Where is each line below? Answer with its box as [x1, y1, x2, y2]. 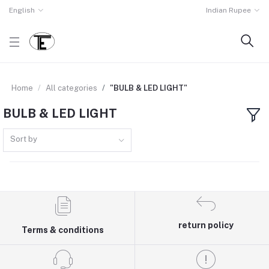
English [9, 6, 35, 14]
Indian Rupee [206, 6, 252, 14]
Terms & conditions [22, 225, 104, 235]
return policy [178, 220, 234, 230]
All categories [46, 83, 97, 92]
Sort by [10, 134, 38, 144]
